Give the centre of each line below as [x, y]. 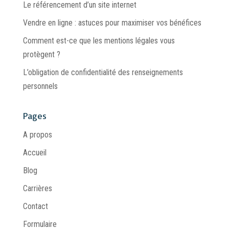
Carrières [37, 189]
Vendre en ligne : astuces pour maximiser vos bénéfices [112, 23]
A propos [37, 135]
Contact [35, 207]
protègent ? [41, 55]
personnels [40, 86]
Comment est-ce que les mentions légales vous [99, 41]
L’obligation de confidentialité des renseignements [103, 73]
